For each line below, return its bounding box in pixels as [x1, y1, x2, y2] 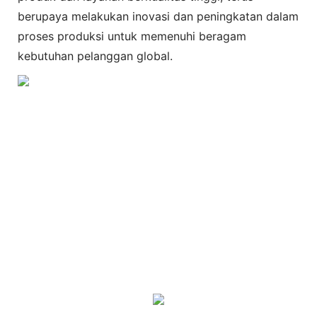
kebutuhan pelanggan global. [18, 48, 173, 63]
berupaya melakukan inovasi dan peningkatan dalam [18, 8, 299, 23]
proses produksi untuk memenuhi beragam [18, 28, 246, 43]
